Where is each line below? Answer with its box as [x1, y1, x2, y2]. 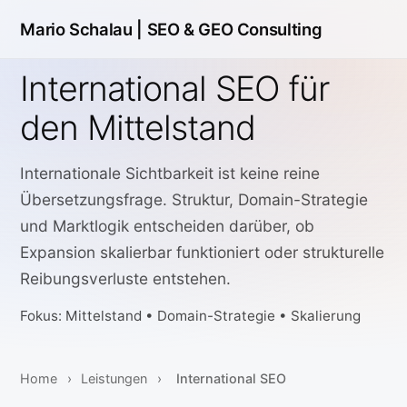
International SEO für [20, 68, 329, 109]
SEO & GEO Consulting [146, 19, 323, 40]
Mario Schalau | [20, 19, 143, 40]
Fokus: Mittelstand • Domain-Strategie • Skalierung [20, 307, 362, 325]
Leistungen [81, 371, 148, 387]
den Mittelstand [20, 107, 255, 148]
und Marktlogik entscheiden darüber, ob [20, 216, 315, 236]
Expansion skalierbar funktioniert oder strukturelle [20, 243, 385, 263]
